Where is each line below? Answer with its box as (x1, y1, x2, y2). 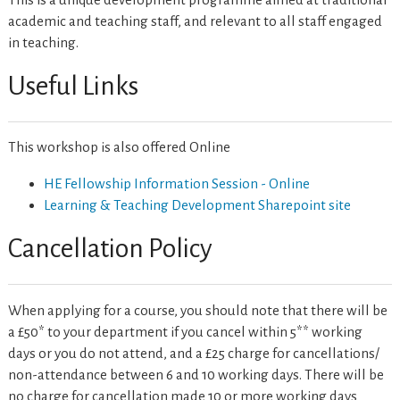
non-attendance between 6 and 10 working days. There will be (7, 367, 384, 383)
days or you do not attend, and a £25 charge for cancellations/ (7, 346, 379, 362)
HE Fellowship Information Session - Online (43, 175, 310, 191)
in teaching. (7, 34, 79, 50)
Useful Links (7, 71, 138, 100)
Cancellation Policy (7, 234, 212, 262)
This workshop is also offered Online (7, 138, 230, 154)
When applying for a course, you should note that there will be (7, 303, 387, 319)
